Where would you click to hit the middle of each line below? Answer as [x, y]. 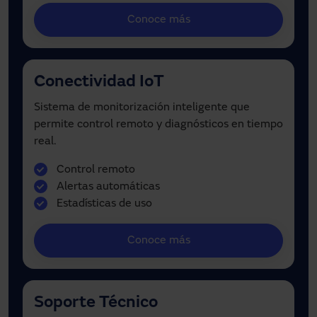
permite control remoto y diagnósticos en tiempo [158, 125]
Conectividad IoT [99, 82]
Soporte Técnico [96, 303]
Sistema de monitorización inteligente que [142, 108]
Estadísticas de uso [104, 204]
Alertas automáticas [108, 187]
